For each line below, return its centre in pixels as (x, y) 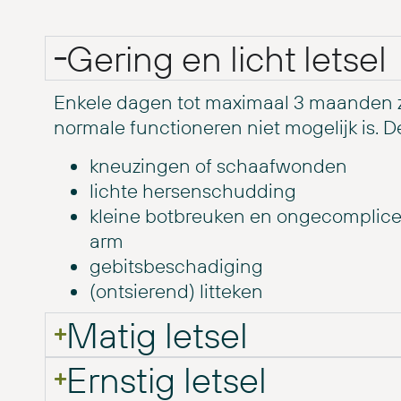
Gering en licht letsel (226, 59)
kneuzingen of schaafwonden (218, 165)
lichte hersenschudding (193, 190)
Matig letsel (157, 334)
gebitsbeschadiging (176, 265)
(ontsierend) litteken (176, 290)
